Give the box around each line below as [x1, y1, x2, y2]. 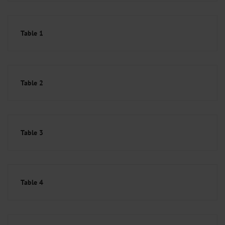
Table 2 [21, 78, 43, 87]
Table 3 [21, 128, 43, 138]
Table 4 [21, 178, 43, 187]
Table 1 [21, 28, 43, 38]
